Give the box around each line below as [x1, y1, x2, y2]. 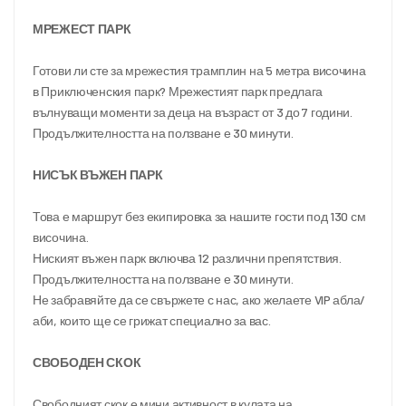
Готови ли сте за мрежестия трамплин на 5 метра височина [33, 62, 366, 78]
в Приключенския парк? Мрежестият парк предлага [33, 82, 324, 99]
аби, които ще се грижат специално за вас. [33, 312, 271, 328]
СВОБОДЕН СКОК [33, 353, 141, 370]
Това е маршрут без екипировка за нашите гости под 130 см [33, 208, 366, 224]
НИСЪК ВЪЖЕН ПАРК [33, 166, 163, 182]
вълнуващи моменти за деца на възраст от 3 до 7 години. [33, 103, 353, 120]
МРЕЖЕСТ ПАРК [33, 20, 131, 36]
